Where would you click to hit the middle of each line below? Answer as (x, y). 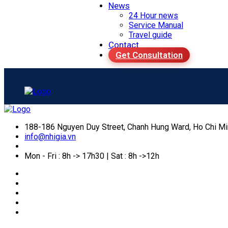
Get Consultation (149, 55)
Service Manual (156, 25)
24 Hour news (153, 15)
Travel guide (150, 35)
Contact (124, 45)
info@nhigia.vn (50, 136)
